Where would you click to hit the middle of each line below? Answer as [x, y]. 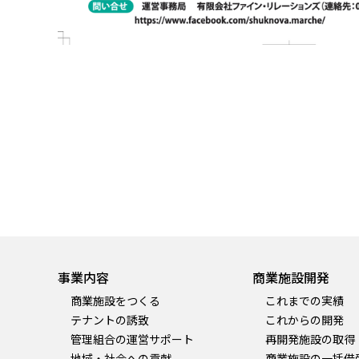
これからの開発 [304, 320]
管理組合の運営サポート [132, 339]
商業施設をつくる [115, 301]
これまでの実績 [304, 301]
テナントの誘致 [110, 320]
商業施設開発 [290, 277]
